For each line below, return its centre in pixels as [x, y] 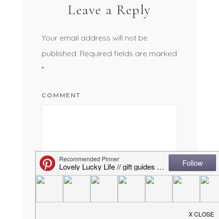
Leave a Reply [109, 10]
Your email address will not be [94, 38]
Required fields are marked [128, 54]
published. [59, 54]
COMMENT [61, 95]
